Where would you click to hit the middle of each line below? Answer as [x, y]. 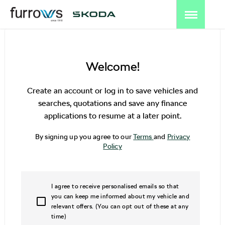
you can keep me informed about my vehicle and [120, 196]
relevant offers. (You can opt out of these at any [120, 206]
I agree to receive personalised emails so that [115, 186]
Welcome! [113, 67]
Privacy [179, 137]
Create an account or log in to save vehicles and [113, 91]
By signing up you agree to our [84, 137]
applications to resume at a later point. [113, 116]
